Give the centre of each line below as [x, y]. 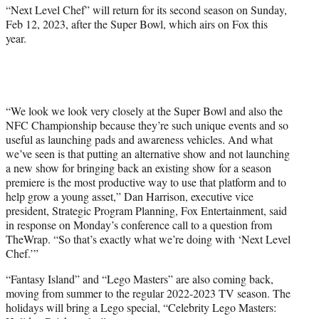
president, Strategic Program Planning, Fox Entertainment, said [146, 210]
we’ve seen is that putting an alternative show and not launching [148, 153]
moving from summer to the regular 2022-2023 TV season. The [148, 293]
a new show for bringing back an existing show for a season [138, 167]
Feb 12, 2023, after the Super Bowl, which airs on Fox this [137, 23]
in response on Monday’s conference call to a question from [139, 224]
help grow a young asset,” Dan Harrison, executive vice [130, 196]
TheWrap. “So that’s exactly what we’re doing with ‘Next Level [148, 239]
